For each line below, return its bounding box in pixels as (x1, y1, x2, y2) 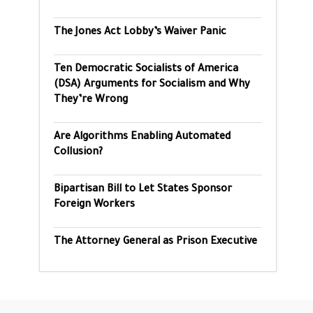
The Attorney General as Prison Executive (54, 237, 257, 248)
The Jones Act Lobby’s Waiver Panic (54, 27, 226, 38)
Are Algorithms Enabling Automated (54, 132, 231, 143)
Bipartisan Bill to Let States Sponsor (54, 184, 232, 196)
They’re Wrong (54, 95, 128, 106)
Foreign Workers (54, 200, 135, 211)
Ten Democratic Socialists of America (54, 64, 238, 75)
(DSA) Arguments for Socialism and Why (54, 80, 250, 91)
